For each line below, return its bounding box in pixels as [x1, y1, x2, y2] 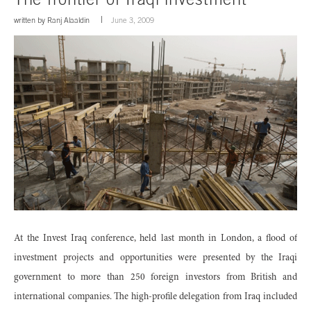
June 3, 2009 [111, 15, 154, 24]
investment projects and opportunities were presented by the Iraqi [14, 253, 297, 264]
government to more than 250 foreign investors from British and [14, 273, 297, 283]
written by [14, 15, 47, 24]
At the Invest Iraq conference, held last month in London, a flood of [14, 234, 297, 244]
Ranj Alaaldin [47, 15, 90, 24]
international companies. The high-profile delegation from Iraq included [14, 292, 297, 303]
